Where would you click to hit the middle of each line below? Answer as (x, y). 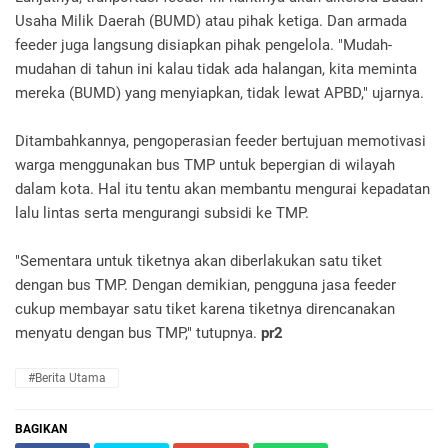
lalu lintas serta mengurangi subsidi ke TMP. (162, 212)
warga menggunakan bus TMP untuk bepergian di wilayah (205, 164)
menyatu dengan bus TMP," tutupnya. (138, 332)
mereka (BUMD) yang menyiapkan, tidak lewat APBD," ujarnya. (219, 92)
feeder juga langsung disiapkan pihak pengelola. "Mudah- (203, 44)
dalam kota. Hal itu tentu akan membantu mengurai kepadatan (222, 188)
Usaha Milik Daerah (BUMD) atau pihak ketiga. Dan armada (211, 20)
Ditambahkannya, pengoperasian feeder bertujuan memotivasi (220, 140)
